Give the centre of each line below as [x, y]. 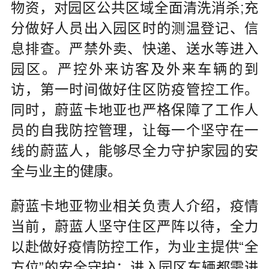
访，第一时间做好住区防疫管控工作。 [134, 90]
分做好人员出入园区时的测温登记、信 [134, 29]
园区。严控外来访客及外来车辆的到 [134, 69]
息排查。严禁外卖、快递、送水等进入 [134, 49]
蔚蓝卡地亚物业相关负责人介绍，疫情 [134, 206]
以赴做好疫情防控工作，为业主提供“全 [134, 247]
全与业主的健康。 [66, 171]
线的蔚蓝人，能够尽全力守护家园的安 [134, 151]
